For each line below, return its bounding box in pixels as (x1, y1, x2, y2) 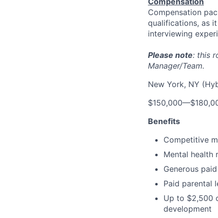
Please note (148, 50, 193, 60)
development (163, 204, 212, 214)
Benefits (148, 116, 180, 126)
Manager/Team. (148, 61, 204, 71)
